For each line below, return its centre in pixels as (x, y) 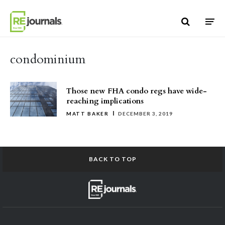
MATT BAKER (88, 114)
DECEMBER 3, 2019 (145, 114)
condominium (48, 59)
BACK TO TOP (113, 159)
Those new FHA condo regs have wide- (137, 91)
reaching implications (105, 101)
